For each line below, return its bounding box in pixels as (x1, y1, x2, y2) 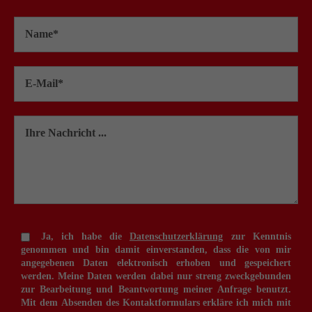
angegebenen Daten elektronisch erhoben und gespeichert (21, 257, 291, 268)
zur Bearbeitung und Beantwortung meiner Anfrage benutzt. (21, 283, 291, 295)
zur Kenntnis (223, 231, 291, 242)
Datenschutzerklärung (130, 231, 223, 242)
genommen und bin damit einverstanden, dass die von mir (21, 244, 291, 255)
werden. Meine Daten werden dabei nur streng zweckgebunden (21, 270, 291, 281)
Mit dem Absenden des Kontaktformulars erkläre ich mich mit (21, 297, 291, 308)
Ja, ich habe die (41, 231, 130, 242)
